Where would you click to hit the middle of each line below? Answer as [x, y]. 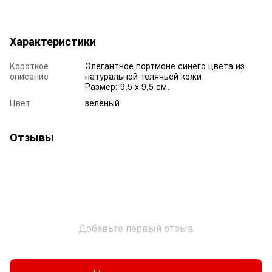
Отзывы [32, 137]
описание [29, 76]
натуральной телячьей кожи [143, 76]
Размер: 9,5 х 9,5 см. [127, 86]
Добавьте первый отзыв [136, 228]
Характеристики [53, 41]
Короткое [29, 65]
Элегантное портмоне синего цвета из [165, 65]
